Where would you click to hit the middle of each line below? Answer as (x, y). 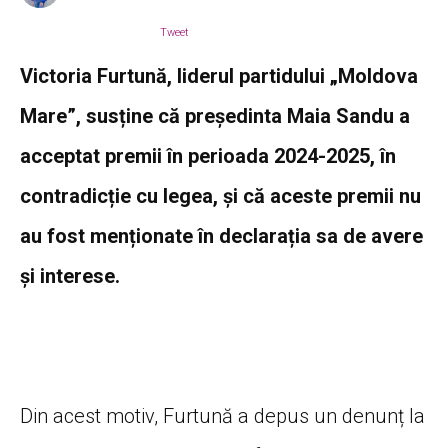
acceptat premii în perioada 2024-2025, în (208, 155)
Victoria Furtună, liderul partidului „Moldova (219, 75)
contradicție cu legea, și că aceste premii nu (220, 195)
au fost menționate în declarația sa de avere (221, 235)
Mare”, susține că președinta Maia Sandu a (215, 115)
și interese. (70, 275)
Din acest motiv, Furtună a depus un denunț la (222, 415)
